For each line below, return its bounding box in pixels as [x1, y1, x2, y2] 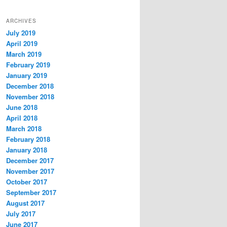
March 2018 [6, 123, 42, 133]
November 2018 [6, 91, 54, 101]
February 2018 [6, 134, 50, 144]
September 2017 [6, 187, 56, 197]
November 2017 [6, 166, 54, 176]
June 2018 [6, 102, 37, 112]
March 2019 [6, 49, 42, 59]
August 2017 [6, 198, 45, 208]
